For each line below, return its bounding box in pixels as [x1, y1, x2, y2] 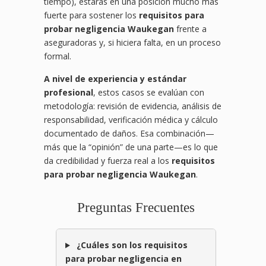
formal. [44, 50, 71, 62]
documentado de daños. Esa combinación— [44, 128, 214, 140]
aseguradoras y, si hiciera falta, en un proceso [44, 37, 221, 49]
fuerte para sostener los [44, 9, 139, 21]
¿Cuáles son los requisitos [74, 239, 188, 251]
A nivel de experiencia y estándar [44, 73, 186, 85]
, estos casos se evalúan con [93, 87, 204, 99]
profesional [44, 87, 93, 99]
